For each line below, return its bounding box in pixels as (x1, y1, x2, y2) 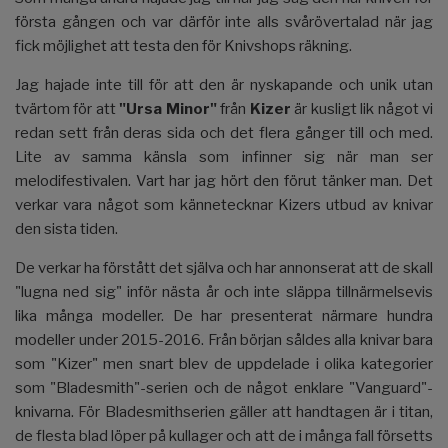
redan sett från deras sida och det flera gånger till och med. (15, 123, 433, 142)
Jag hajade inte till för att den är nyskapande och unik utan (15, 75, 433, 94)
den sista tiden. (15, 219, 118, 238)
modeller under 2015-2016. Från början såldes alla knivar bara (15, 330, 433, 349)
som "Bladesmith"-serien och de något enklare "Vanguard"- (15, 378, 433, 397)
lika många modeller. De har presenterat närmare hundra (15, 306, 433, 325)
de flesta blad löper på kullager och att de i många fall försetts (15, 426, 433, 445)
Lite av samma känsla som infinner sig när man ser (15, 147, 433, 166)
